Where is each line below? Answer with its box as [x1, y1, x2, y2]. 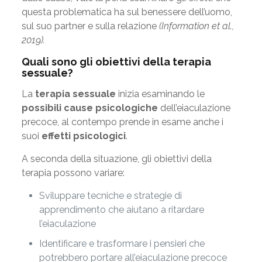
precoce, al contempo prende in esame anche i [21, 116, 223, 127]
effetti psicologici [41, 130, 126, 142]
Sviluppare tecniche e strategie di [39, 190, 182, 201]
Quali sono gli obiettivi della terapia [21, 56, 211, 68]
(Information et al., [158, 20, 234, 32]
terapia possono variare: [21, 167, 125, 178]
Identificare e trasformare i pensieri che [39, 238, 205, 249]
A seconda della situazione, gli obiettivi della [21, 153, 212, 164]
